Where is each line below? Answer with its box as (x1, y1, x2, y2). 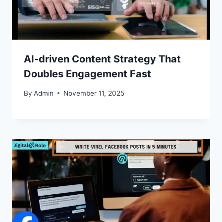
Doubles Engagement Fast (24, 67, 151, 80)
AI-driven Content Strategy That (24, 53, 181, 65)
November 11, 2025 (63, 89, 125, 97)
